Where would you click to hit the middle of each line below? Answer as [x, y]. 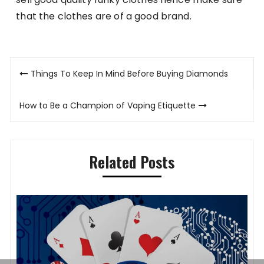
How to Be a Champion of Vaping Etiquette [108, 105]
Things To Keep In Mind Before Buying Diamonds [130, 73]
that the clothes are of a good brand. [104, 16]
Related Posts [132, 161]
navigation [49, 93]
